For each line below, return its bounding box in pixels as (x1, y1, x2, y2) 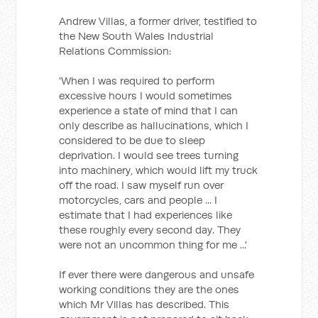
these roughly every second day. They (59, 223, 241, 236)
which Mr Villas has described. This (59, 297, 230, 311)
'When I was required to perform (59, 74, 215, 87)
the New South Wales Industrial (59, 29, 214, 43)
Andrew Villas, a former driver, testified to (59, 14, 258, 28)
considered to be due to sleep (59, 133, 206, 147)
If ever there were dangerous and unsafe (59, 268, 255, 281)
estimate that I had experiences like (59, 208, 233, 221)
